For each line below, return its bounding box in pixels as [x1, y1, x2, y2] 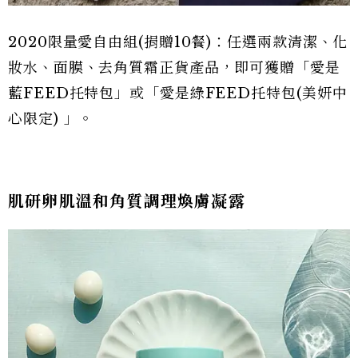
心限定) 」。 [8, 110, 94, 129]
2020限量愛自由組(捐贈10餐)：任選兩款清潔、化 [8, 34, 348, 52]
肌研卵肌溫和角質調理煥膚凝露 [8, 192, 245, 212]
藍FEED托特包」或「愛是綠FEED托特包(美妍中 [8, 85, 348, 103]
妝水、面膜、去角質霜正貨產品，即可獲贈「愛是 [8, 59, 340, 78]
